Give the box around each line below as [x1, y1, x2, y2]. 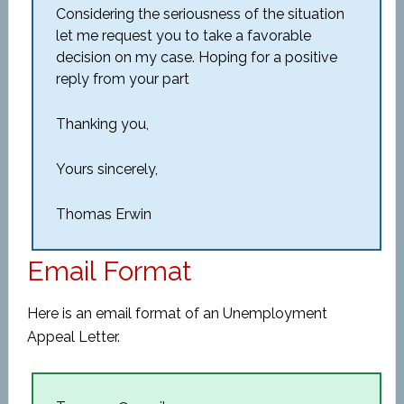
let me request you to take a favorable [55, 27, 311, 44]
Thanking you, [55, 115, 149, 133]
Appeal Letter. [26, 328, 120, 345]
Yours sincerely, [55, 161, 158, 178]
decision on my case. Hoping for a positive [55, 49, 337, 66]
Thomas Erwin [55, 206, 151, 223]
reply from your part [55, 70, 189, 87]
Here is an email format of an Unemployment [26, 305, 327, 322]
